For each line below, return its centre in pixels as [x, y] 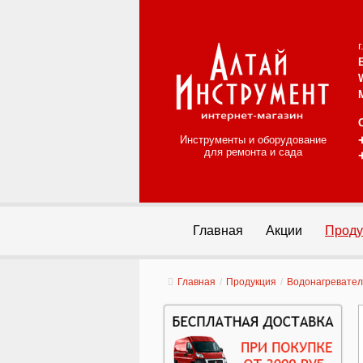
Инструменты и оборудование [253, 140]
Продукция [251, 282]
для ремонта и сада [253, 152]
